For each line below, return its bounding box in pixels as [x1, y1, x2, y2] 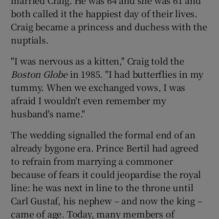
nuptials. [11, 33, 49, 46]
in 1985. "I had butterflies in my [67, 67, 204, 80]
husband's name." [11, 107, 86, 120]
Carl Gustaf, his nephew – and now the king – [11, 194, 202, 207]
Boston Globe [11, 67, 68, 80]
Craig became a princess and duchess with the [11, 20, 207, 33]
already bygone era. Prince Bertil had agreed [11, 141, 198, 154]
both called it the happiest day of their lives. [11, 6, 198, 20]
